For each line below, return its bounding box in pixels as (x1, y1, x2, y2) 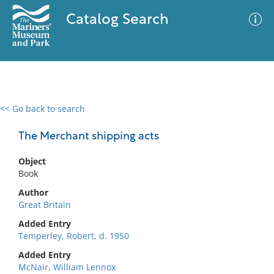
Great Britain (18, 199, 71, 210)
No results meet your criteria (76, 178, 194, 190)
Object (18, 155, 46, 167)
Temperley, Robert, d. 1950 (18, 230, 129, 242)
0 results (9, 110, 45, 122)
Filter (236, 116, 257, 125)
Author (18, 187, 48, 198)
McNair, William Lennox (18, 261, 116, 273)
